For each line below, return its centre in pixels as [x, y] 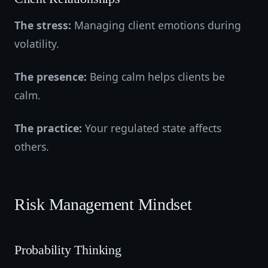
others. [32, 147]
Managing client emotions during [156, 25]
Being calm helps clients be [156, 77]
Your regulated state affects [152, 128]
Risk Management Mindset [103, 204]
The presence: [51, 77]
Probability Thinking [68, 250]
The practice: [48, 128]
